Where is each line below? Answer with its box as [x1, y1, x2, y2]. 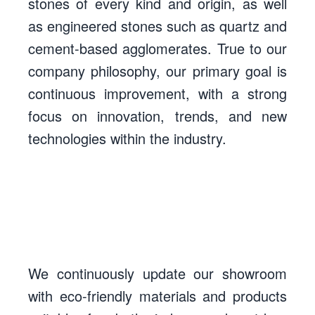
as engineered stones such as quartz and [28, 15, 287, 36]
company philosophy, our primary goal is [28, 60, 287, 81]
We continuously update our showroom [28, 263, 287, 283]
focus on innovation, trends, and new [28, 105, 287, 126]
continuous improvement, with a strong [28, 83, 287, 103]
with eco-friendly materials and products [28, 285, 287, 306]
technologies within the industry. [28, 128, 226, 148]
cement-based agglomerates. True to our [28, 38, 287, 58]
